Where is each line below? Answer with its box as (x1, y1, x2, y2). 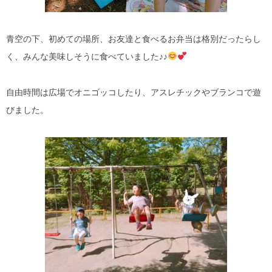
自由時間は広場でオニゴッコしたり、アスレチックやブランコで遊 (6, 87, 261, 97)
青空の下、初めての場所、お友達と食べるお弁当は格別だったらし (6, 33, 261, 44)
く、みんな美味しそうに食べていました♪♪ (6, 51, 168, 61)
